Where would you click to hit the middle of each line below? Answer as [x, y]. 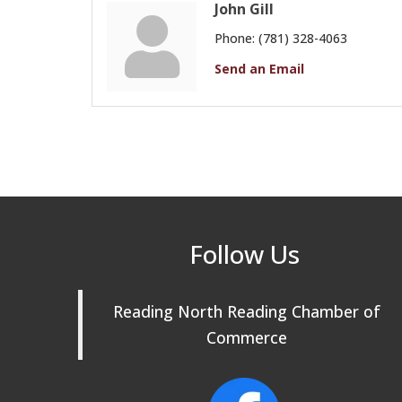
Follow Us [244, 254]
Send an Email [259, 69]
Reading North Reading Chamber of [246, 312]
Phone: [235, 39]
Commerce [246, 338]
